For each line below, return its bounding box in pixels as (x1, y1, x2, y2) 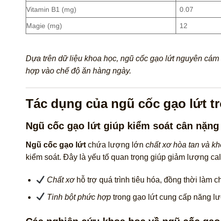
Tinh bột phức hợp (47, 192, 111, 201)
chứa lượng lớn (86, 141, 146, 149)
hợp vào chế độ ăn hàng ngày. (26, 66, 131, 75)
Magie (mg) (26, 21, 62, 30)
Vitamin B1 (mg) (26, 5, 76, 13)
